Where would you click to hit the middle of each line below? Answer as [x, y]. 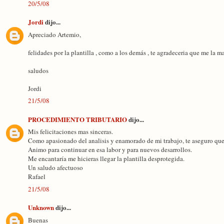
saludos [38, 70]
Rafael [37, 176]
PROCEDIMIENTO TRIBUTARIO [77, 119]
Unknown [41, 207]
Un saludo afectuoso [55, 167]
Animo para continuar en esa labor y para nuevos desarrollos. [110, 149]
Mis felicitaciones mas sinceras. [70, 131]
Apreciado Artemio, [54, 34]
